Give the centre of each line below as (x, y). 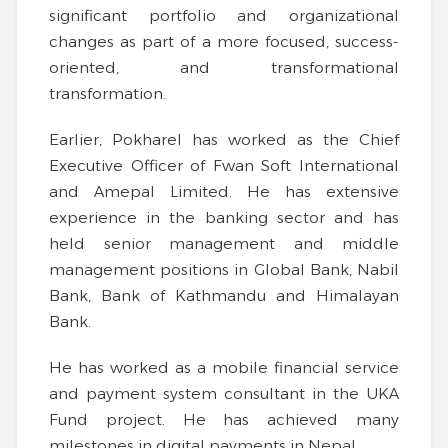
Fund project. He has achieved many (224, 420)
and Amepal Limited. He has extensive (224, 192)
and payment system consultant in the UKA (224, 394)
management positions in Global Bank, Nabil (224, 270)
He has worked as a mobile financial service (224, 368)
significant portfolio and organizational (224, 16)
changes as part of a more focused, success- (224, 42)
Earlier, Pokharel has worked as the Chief (224, 140)
